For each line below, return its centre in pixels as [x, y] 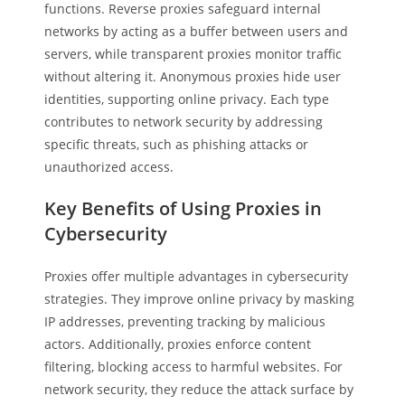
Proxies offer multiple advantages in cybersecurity [197, 276]
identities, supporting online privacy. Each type [187, 99]
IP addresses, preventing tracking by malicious [185, 321]
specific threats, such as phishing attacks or [177, 144]
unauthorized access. [109, 167]
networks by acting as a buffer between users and [197, 31]
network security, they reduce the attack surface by [199, 389]
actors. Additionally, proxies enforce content [178, 344]
